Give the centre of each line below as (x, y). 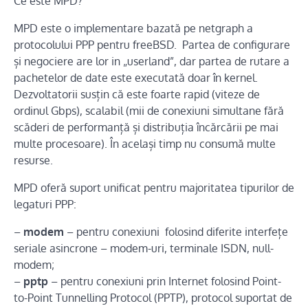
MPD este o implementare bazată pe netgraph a (133, 28)
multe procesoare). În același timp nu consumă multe (145, 144)
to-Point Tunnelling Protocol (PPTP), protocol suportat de (153, 298)
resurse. (33, 160)
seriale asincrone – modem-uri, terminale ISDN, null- (144, 248)
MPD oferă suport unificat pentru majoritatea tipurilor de (154, 188)
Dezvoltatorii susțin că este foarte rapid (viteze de (137, 94)
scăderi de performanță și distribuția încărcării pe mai (146, 127)
